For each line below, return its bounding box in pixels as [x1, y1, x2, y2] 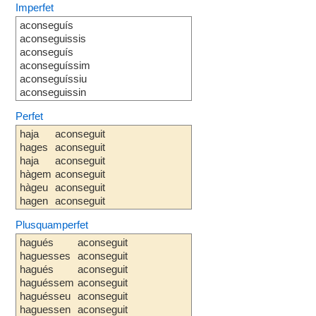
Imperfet [16, 1, 54, 13]
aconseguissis [20, 32, 87, 44]
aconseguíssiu [20, 73, 87, 85]
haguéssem [20, 276, 75, 288]
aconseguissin [20, 86, 87, 98]
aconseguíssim [20, 59, 91, 71]
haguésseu [20, 290, 71, 302]
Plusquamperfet [16, 219, 89, 231]
